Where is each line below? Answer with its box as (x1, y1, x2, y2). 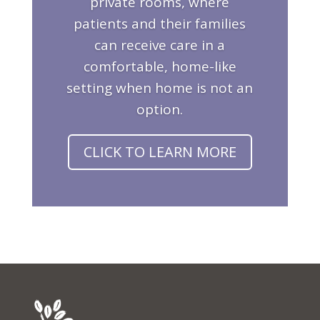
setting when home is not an (66, 79, 254, 98)
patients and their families (74, 14, 246, 34)
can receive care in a (94, 36, 226, 55)
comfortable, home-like (83, 57, 236, 76)
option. (136, 100, 184, 119)
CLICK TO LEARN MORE (83, 142, 236, 162)
